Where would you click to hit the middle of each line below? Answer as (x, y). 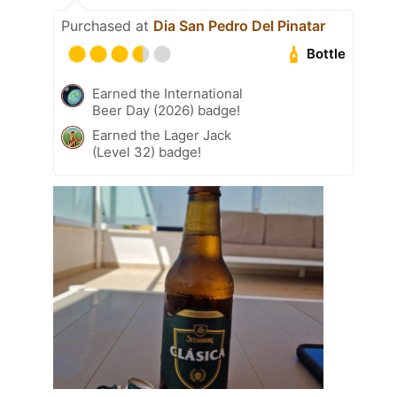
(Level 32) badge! (147, 152)
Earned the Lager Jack (162, 135)
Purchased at (107, 25)
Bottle (327, 54)
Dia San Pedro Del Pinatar (239, 25)
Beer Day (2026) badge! (166, 110)
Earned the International (167, 93)
